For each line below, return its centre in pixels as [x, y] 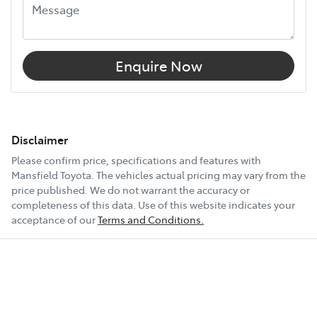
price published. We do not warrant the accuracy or [131, 190]
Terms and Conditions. [151, 220]
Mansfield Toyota [51, 175]
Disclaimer [40, 140]
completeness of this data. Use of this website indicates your [153, 205]
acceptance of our [53, 220]
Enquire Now [158, 66]
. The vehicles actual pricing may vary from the [198, 175]
